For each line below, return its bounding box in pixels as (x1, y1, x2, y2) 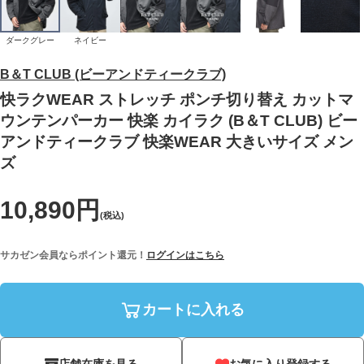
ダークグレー (5, 35, 54, 45)
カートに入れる (142, 301, 245, 318)
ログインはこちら (146, 249, 224, 261)
